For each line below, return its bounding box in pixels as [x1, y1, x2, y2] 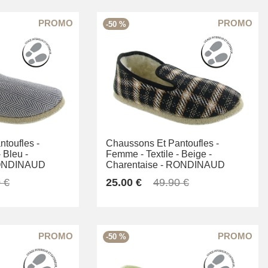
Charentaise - [106, 159, 163, 170]
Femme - [106, 148, 144, 159]
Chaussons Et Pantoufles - [106, 138, 219, 148]
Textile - [146, 148, 179, 159]
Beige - [181, 148, 212, 159]
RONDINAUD [166, 159, 225, 170]
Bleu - [3, 148, 28, 159]
